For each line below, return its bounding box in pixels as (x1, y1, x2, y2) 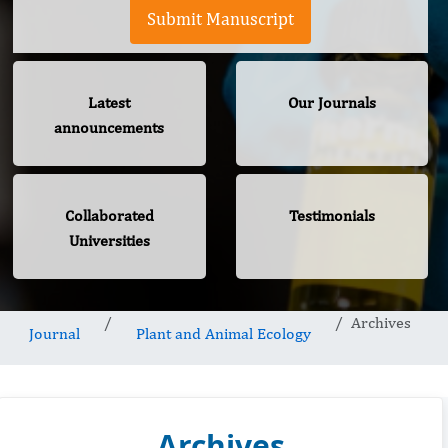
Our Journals (287, 93, 376, 113)
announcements (54, 118, 165, 138)
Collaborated (64, 206, 154, 226)
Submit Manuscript (147, 8, 294, 30)
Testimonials (288, 206, 375, 226)
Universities (68, 231, 150, 251)
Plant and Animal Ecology (136, 324, 311, 344)
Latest (88, 93, 131, 113)
